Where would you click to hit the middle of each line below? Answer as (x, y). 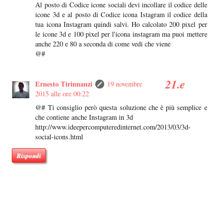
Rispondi (29, 156)
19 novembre (125, 84)
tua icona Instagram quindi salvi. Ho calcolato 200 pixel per (121, 24)
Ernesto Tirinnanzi (64, 84)
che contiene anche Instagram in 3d (84, 117)
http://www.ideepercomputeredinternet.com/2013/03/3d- (113, 127)
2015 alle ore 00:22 (62, 94)
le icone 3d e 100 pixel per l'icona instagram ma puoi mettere (121, 34)
